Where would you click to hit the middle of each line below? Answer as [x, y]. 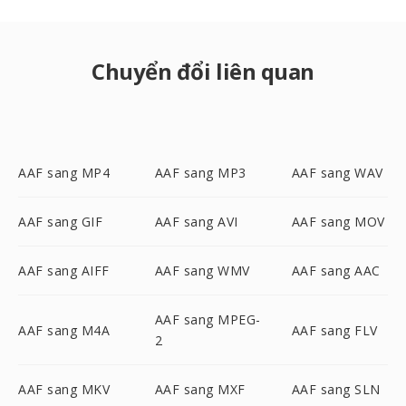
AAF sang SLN [336, 389]
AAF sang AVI [196, 222]
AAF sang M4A [64, 330]
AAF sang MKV [64, 389]
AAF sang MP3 [200, 173]
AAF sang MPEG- [208, 319]
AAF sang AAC [336, 271]
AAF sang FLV [334, 330]
